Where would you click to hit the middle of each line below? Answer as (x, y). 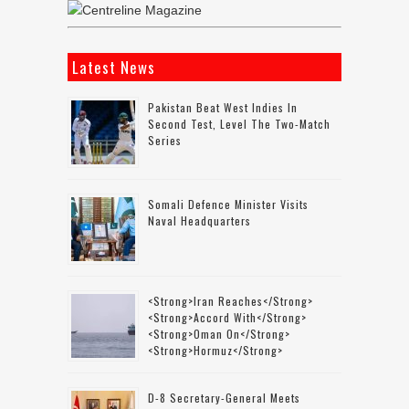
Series (165, 141)
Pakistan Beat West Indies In (223, 108)
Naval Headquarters (199, 221)
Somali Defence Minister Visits (228, 204)
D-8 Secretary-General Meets (224, 398)
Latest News (114, 68)
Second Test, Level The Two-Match (239, 124)
